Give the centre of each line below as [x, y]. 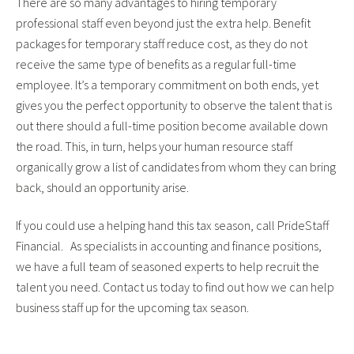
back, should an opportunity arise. [104, 188]
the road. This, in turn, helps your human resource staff [154, 147]
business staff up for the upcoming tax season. [132, 308]
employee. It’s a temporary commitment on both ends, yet [167, 85]
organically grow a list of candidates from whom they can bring [176, 167]
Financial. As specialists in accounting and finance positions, [169, 246]
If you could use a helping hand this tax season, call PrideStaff [172, 226]
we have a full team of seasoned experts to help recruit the [168, 267]
